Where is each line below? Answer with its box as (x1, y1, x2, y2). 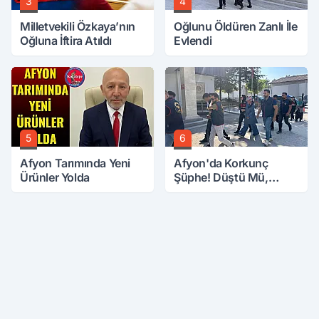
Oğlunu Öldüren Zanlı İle (174, 19, 298, 33)
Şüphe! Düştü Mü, (174, 170, 268, 184)
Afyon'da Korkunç (174, 156, 268, 170)
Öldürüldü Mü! (174, 184, 249, 199)
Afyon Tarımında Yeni (20, 156, 130, 170)
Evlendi (174, 33, 212, 48)
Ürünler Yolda (20, 170, 90, 184)
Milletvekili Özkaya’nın (20, 19, 135, 33)
